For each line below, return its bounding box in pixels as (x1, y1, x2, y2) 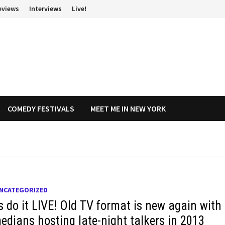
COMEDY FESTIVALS (8, 103, 75, 114)
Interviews (29, 4, 62, 13)
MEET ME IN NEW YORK (90, 103, 166, 114)
